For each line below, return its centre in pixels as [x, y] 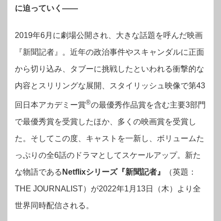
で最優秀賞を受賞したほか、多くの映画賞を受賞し [106, 122]
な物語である [38, 172]
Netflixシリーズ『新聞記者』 [113, 172]
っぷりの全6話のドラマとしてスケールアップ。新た [108, 155]
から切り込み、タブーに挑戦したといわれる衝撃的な [110, 69]
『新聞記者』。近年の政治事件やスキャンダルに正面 [110, 52]
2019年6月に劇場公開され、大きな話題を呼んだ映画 [109, 35]
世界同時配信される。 [54, 206]
